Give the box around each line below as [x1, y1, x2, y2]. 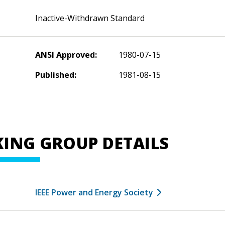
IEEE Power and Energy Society [35, 186, 153, 198]
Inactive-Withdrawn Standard [35, 13, 145, 24]
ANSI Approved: [35, 49, 97, 60]
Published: [35, 69, 76, 80]
